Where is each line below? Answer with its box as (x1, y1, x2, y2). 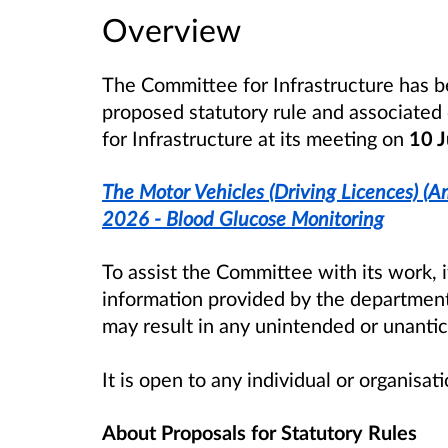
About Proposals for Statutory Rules (102, 419, 417, 444)
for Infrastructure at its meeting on (102, 126, 404, 151)
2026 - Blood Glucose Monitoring (102, 206, 384, 231)
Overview (102, 10, 241, 50)
